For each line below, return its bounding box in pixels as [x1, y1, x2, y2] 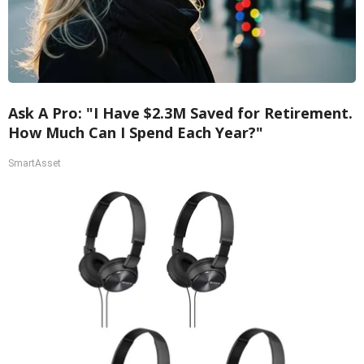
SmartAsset [8, 158, 61, 170]
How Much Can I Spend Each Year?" [8, 123, 263, 143]
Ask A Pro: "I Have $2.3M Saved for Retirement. [8, 103, 353, 123]
